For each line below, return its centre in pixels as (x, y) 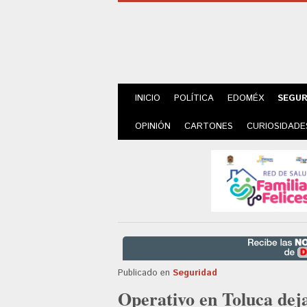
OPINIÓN (153, 126)
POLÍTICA (194, 98)
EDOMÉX (246, 98)
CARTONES (209, 126)
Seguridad (195, 273)
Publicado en (144, 273)
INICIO (148, 98)
